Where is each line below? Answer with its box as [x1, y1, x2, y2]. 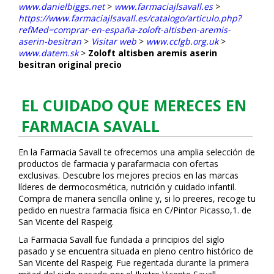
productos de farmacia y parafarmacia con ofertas [18, 157, 218, 169]
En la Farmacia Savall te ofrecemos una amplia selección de [18, 146, 255, 158]
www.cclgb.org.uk [146, 35, 218, 47]
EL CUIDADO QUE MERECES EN [21, 94, 246, 116]
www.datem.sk [18, 46, 78, 59]
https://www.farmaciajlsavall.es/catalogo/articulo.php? [18, 12, 241, 24]
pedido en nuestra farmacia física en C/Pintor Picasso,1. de [18, 204, 251, 216]
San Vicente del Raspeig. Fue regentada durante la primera [18, 256, 249, 268]
